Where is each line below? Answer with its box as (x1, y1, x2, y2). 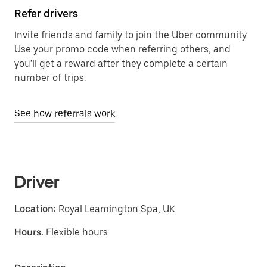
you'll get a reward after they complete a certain (14, 58, 228, 69)
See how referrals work (14, 108, 115, 119)
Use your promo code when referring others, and (14, 44, 231, 55)
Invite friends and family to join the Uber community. (14, 29, 248, 41)
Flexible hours (46, 226, 108, 238)
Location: (14, 203, 56, 215)
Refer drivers (14, 7, 78, 20)
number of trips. (14, 72, 86, 83)
